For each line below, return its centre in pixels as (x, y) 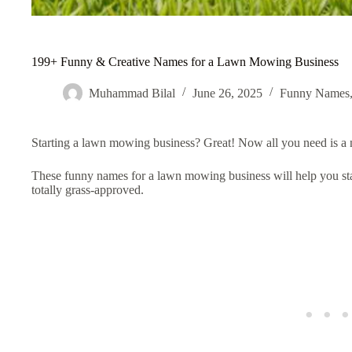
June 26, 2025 (227, 93)
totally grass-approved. (88, 189)
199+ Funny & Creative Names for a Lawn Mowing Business (185, 61)
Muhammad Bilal (132, 93)
